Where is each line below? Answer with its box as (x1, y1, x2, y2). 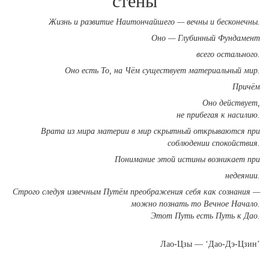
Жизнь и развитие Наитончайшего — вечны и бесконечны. (49, 17, 260, 26)
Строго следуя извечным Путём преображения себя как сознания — (13, 187, 260, 196)
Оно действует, (202, 98, 260, 107)
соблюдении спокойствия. (168, 139, 260, 148)
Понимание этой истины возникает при (115, 155, 260, 164)
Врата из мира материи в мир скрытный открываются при (41, 127, 260, 136)
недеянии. (225, 171, 260, 180)
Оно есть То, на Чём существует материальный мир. (65, 66, 260, 75)
